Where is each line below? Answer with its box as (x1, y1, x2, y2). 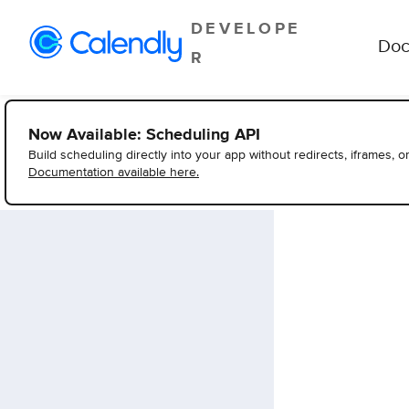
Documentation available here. (28, 166, 199, 179)
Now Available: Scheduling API (28, 127, 260, 143)
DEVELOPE (190, 21, 302, 37)
